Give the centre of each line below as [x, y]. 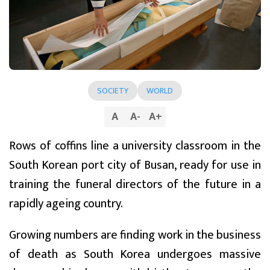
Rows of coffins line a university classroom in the [135, 146]
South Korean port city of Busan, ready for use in [135, 165]
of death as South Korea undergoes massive [135, 254]
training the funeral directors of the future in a [135, 184]
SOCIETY [113, 90]
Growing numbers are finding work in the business [135, 235]
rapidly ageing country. [66, 203]
